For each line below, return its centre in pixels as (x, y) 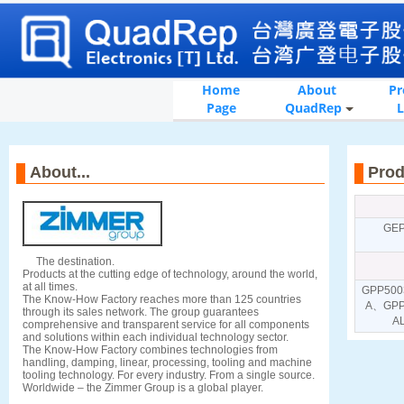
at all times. (50, 287)
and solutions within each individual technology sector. (156, 338)
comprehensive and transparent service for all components (166, 325)
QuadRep (314, 108)
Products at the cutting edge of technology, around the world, (170, 275)
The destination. (69, 262)
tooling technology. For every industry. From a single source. (169, 376)
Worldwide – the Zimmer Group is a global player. (143, 388)
